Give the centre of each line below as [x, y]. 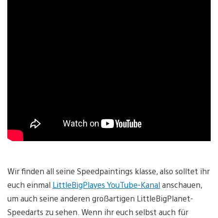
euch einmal [30, 184]
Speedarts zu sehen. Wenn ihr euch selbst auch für [98, 212]
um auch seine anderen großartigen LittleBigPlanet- [100, 198]
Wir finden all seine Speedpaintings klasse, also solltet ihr [109, 171]
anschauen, [181, 184]
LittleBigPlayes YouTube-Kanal [106, 184]
